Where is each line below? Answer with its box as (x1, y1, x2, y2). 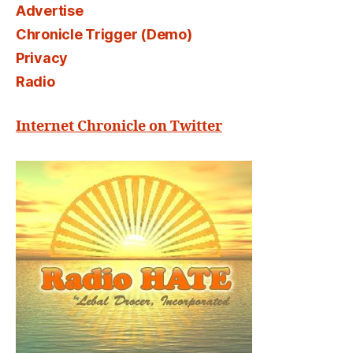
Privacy (16, 50, 69, 66)
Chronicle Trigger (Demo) (16, 26, 192, 43)
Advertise (16, 2, 84, 19)
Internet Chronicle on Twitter (16, 117, 222, 136)
